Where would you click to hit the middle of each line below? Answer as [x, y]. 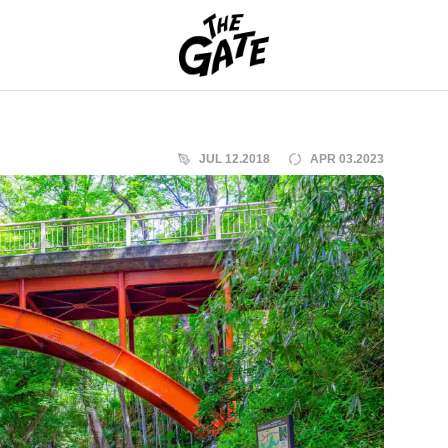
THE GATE [294, 44]
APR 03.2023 [347, 159]
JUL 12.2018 [234, 159]
